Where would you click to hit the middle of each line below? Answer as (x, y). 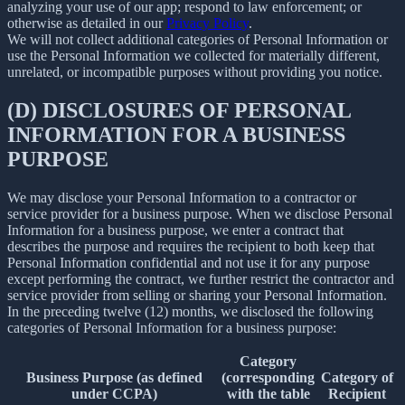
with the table (268, 393)
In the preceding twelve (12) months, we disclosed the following (190, 311)
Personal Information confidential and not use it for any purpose (188, 262)
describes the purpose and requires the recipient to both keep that (191, 246)
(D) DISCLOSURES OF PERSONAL (179, 110)
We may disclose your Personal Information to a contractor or (182, 197)
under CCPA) (114, 393)
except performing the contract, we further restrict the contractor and (201, 278)
